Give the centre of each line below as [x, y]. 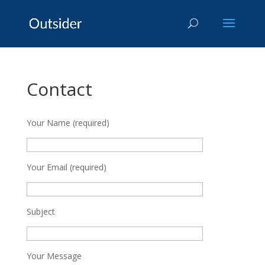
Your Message [54, 256]
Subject [41, 211]
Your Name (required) [68, 123]
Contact [59, 89]
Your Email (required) [66, 167]
